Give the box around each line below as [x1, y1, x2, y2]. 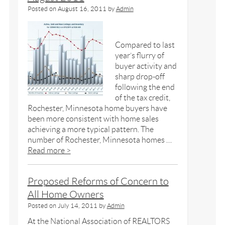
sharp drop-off [115, 72, 165, 81]
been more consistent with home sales [27, 114, 159, 123]
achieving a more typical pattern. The [27, 125, 154, 134]
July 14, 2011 [57, 201, 97, 209]
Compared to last [115, 40, 175, 49]
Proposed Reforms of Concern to [27, 175, 169, 187]
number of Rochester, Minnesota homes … [27, 135, 172, 144]
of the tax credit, [115, 93, 170, 102]
